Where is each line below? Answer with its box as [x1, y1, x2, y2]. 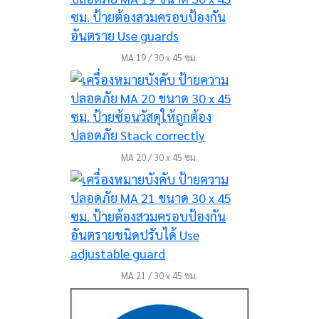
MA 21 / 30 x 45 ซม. [121, 269, 198, 281]
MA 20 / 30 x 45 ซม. [121, 151, 198, 163]
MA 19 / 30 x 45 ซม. [121, 51, 198, 63]
